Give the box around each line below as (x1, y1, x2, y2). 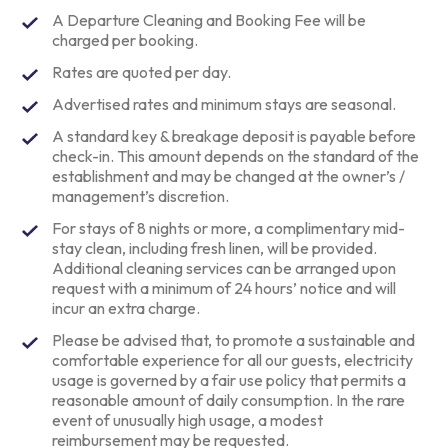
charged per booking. (52, 30, 199, 51)
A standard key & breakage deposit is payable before (52, 126, 417, 147)
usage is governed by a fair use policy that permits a (52, 370, 407, 391)
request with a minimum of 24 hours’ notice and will (52, 278, 397, 299)
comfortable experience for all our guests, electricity (52, 350, 414, 371)
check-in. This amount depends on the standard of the (52, 146, 420, 167)
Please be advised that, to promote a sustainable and (52, 330, 416, 351)
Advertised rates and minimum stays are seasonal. (52, 94, 397, 115)
